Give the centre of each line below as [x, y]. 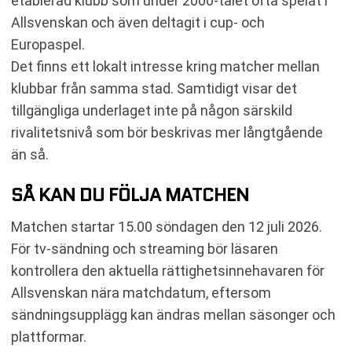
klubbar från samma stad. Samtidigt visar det [154, 88]
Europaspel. [48, 44]
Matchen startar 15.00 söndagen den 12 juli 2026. [167, 226]
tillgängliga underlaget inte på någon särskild [152, 110]
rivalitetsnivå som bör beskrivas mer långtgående [167, 132]
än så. [30, 154]
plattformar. [49, 336]
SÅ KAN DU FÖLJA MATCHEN [130, 194]
